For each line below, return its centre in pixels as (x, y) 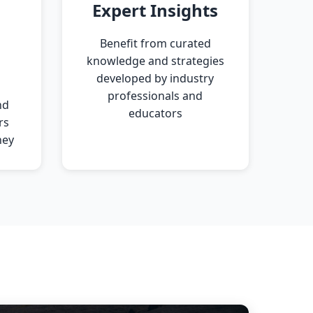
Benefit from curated (155, 43)
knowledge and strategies (155, 61)
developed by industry (155, 78)
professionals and (155, 96)
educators (155, 113)
